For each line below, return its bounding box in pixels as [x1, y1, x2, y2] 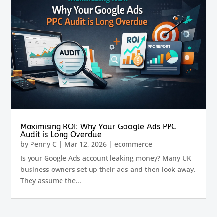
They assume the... [20, 176, 82, 186]
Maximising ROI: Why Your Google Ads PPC [20, 122, 177, 132]
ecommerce [114, 139, 153, 149]
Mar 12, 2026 [64, 139, 107, 149]
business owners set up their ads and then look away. [20, 165, 196, 174]
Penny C [30, 139, 57, 149]
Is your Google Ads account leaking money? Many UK [20, 154, 192, 163]
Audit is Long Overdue [20, 130, 102, 139]
